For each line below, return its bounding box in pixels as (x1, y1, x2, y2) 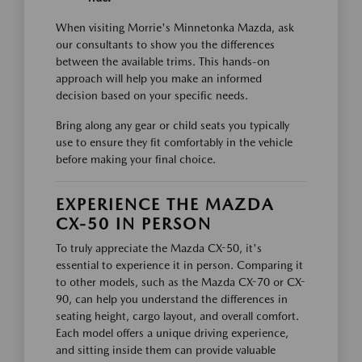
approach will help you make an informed (56, 72, 262, 86)
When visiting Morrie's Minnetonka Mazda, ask (56, 21, 294, 35)
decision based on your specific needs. (56, 89, 248, 103)
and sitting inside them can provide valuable (56, 343, 276, 357)
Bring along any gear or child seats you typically (56, 119, 289, 133)
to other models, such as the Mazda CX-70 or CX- (56, 276, 305, 289)
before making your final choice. (56, 153, 216, 166)
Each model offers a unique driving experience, (56, 326, 288, 340)
